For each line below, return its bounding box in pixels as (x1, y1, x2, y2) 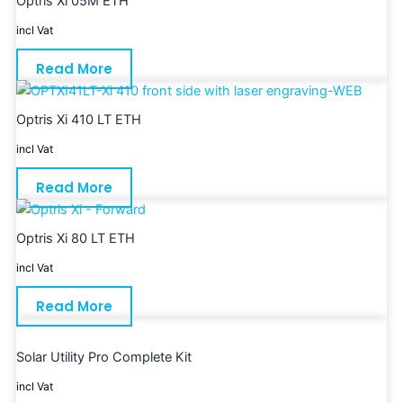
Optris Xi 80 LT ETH (16, 230, 135, 247)
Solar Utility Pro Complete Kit (16, 349, 192, 366)
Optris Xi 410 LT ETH (16, 112, 141, 129)
